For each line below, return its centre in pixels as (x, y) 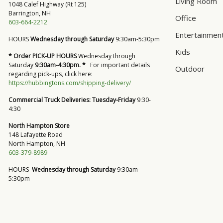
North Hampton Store (41, 126)
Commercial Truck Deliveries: (50, 100)
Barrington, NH (30, 13)
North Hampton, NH (37, 144)
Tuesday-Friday (114, 100)
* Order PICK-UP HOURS (43, 56)
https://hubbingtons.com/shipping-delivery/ (70, 83)
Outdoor (190, 68)
